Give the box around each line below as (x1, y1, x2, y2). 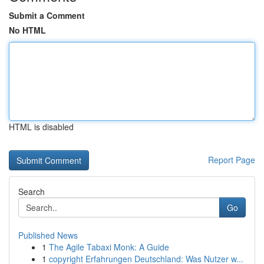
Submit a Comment (9, 9, 85, 21)
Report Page (208, 154, 255, 166)
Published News (18, 229, 78, 241)
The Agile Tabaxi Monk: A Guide (49, 241, 169, 253)
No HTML (9, 24, 46, 36)
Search (18, 186, 45, 197)
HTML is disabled (9, 121, 74, 133)
